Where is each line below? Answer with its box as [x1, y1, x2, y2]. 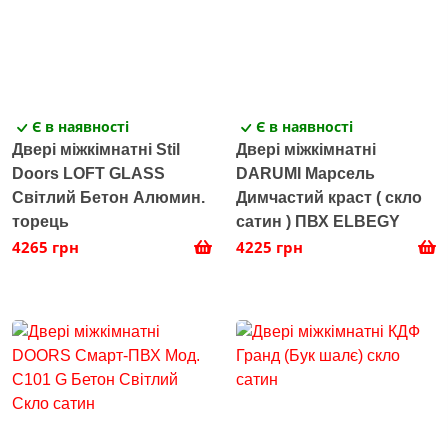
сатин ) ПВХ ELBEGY [236, 213, 400, 231]
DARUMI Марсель [236, 165, 375, 183]
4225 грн [236, 237, 303, 258]
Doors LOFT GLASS [12, 165, 165, 183]
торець [12, 213, 69, 231]
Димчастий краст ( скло [236, 189, 422, 207]
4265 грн [12, 237, 79, 258]
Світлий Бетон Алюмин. [12, 189, 205, 207]
